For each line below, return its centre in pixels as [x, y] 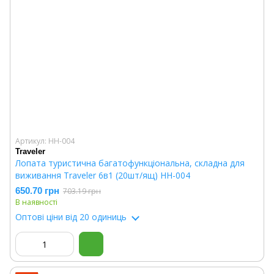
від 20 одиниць [95, 217]
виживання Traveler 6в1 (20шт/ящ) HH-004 [103, 175]
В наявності [36, 202]
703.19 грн [82, 191]
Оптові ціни [39, 217]
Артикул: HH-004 [45, 141]
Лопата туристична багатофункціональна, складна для [130, 163]
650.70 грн [37, 191]
